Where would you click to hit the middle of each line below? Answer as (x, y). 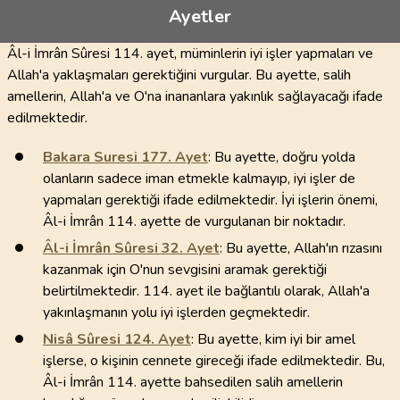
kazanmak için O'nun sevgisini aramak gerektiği (185, 270)
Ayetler (200, 17)
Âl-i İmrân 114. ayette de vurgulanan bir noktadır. (194, 221)
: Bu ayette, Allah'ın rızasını (301, 248)
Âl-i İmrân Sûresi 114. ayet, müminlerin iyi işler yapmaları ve (190, 54)
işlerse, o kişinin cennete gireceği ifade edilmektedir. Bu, (214, 361)
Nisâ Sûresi (82, 339)
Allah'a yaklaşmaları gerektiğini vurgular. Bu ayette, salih (179, 75)
